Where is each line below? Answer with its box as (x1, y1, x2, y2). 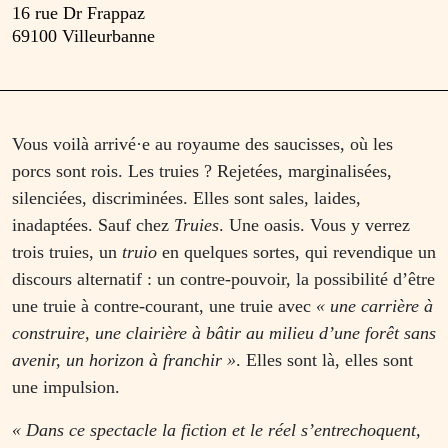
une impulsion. (12, 376, 120, 397)
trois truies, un (12, 241, 122, 262)
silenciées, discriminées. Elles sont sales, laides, (12, 187, 361, 208)
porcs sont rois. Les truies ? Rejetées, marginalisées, (12, 160, 392, 181)
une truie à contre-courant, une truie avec (12, 295, 316, 316)
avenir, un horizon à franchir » (12, 349, 236, 370)
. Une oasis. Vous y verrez (219, 214, 410, 235)
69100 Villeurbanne (12, 25, 155, 46)
